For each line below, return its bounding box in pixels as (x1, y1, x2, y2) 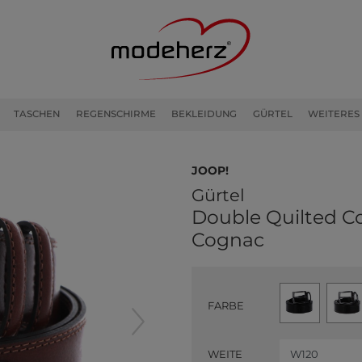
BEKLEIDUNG (171, 108, 238, 120)
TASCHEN (14, 108, 61, 120)
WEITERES (308, 108, 360, 120)
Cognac (192, 227, 264, 251)
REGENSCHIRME (75, 108, 156, 120)
